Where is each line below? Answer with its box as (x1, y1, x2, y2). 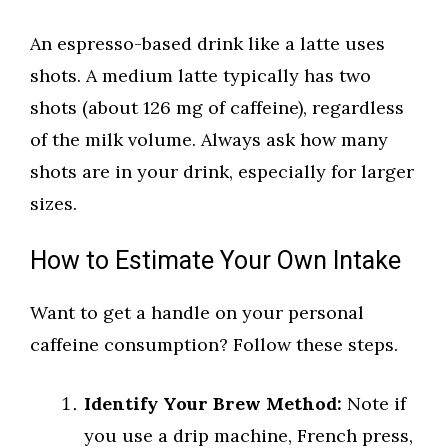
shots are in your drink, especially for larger (30, 160, 414, 184)
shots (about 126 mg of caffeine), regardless (30, 96, 404, 120)
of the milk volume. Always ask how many (30, 128, 388, 152)
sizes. (30, 192, 77, 216)
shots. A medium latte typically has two (30, 64, 371, 88)
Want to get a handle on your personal (30, 301, 364, 325)
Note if (342, 392, 406, 416)
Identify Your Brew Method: (84, 392, 342, 416)
